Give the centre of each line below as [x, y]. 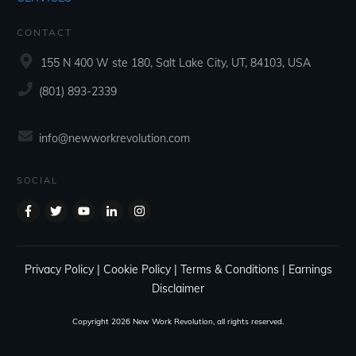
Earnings [310, 270]
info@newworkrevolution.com [114, 139]
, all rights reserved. [248, 322]
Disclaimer [178, 289]
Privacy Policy [59, 270]
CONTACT [44, 33]
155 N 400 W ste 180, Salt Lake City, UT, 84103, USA [176, 62]
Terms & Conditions [229, 270]
